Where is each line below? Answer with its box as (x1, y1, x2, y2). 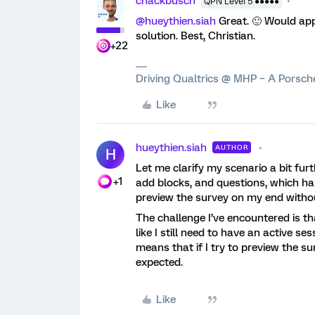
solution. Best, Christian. (136, 30, 255, 42)
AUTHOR (215, 143, 248, 151)
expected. (136, 256, 183, 269)
